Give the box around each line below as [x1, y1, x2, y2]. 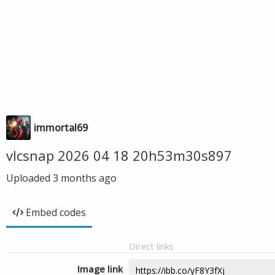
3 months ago [53, 171, 117, 185]
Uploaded [6, 171, 53, 185]
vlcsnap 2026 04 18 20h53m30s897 [6, 146, 232, 165]
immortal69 [34, 121, 88, 134]
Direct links [129, 240, 174, 252]
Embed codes [26, 206, 86, 219]
